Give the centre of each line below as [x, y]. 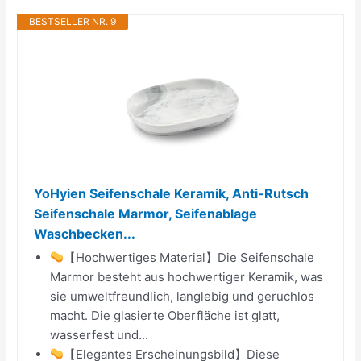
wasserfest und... [100, 334]
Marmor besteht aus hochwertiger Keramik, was [187, 276]
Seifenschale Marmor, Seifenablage [146, 213]
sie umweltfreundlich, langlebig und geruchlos [183, 296]
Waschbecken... [85, 233]
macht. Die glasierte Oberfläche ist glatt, [165, 315]
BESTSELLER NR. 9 [73, 21]
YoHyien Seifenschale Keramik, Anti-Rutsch [172, 193]
